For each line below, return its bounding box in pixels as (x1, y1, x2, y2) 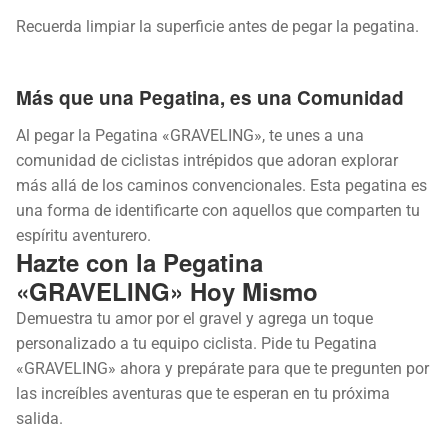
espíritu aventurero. (16, 225, 151, 245)
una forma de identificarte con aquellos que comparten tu (16, 200, 420, 220)
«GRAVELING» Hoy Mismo (16, 273, 318, 308)
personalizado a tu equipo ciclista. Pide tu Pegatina (16, 333, 377, 353)
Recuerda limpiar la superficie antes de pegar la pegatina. (16, 17, 419, 37)
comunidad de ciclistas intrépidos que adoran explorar (16, 150, 398, 170)
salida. (16, 408, 63, 428)
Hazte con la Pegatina (16, 244, 263, 279)
